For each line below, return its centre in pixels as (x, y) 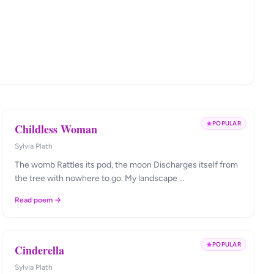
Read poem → (38, 200)
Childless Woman (56, 129)
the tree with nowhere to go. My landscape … (154, 178)
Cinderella (39, 250)
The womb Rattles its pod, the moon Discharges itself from (126, 165)
